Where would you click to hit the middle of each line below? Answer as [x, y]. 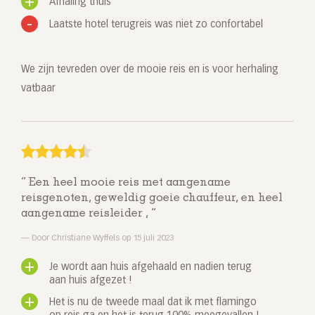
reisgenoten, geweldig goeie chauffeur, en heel [152, 199]
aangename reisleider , [86, 214]
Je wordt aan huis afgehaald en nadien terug [150, 268]
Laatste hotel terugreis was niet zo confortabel [156, 25]
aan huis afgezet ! [91, 281]
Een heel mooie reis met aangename [128, 183]
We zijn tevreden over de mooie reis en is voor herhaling [150, 70]
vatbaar [38, 89]
